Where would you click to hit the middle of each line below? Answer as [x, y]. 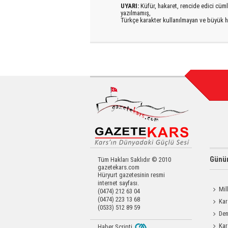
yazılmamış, [136, 13]
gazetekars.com [119, 167]
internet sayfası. [118, 183]
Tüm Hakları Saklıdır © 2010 [134, 160]
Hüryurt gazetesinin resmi [131, 175]
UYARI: [130, 6]
